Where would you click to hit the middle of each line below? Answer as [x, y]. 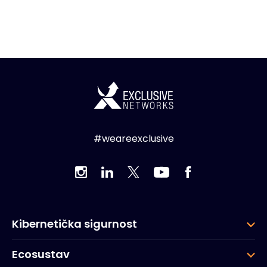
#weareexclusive [133, 139]
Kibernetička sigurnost [74, 224]
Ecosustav [41, 254]
